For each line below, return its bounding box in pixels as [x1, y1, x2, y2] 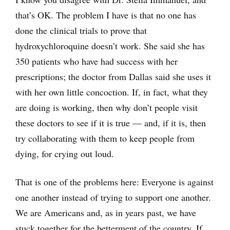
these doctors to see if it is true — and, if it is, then [15, 117, 206, 129]
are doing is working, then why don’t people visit [15, 101, 198, 114]
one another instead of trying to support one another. [15, 191, 211, 204]
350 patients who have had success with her [15, 55, 178, 68]
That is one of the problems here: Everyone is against [15, 176, 214, 188]
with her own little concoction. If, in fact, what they [15, 86, 208, 99]
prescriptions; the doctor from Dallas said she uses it [15, 70, 211, 83]
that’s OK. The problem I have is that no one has [15, 9, 196, 22]
